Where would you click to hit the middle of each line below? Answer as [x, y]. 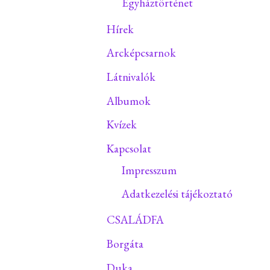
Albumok [129, 101]
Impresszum [149, 170]
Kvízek [122, 125]
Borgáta [125, 244]
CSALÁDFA [135, 220]
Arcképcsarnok [141, 53]
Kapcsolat [129, 148]
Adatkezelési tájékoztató [177, 194]
